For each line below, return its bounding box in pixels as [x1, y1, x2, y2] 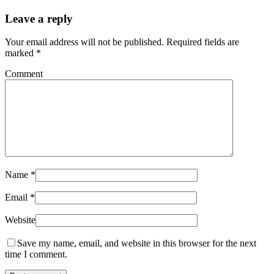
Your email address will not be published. [5, 37, 164, 48]
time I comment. [5, 249, 67, 260]
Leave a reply [5, 12, 73, 25]
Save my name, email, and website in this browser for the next [17, 238, 256, 249]
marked [5, 48, 36, 59]
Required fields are [166, 37, 239, 48]
